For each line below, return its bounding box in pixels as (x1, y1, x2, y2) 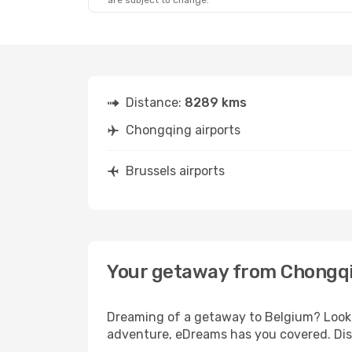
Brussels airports (126, 163, 225, 178)
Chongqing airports (126, 123, 240, 137)
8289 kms (185, 95, 247, 110)
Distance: (126, 95, 185, 110)
